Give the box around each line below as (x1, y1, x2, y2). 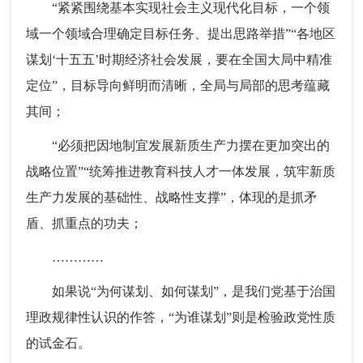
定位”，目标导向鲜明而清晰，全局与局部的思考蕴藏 (26, 79, 331, 93)
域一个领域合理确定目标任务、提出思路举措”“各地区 (26, 27, 336, 41)
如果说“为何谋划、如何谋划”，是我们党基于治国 (26, 284, 336, 299)
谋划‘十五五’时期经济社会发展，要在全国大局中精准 (26, 53, 333, 67)
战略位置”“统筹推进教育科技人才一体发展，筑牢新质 (26, 164, 336, 179)
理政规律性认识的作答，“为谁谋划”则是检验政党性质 (26, 310, 336, 325)
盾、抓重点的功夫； (26, 216, 143, 231)
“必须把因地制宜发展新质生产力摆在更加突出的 (26, 139, 331, 153)
